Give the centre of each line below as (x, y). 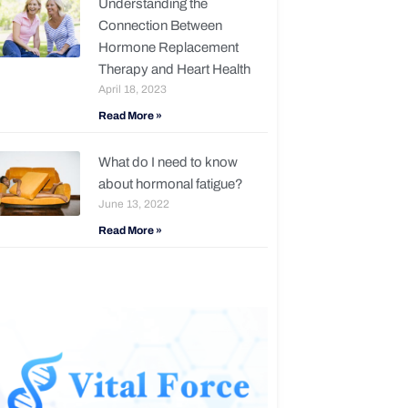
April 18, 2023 (132, 90)
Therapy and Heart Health (174, 70)
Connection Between (160, 26)
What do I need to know (168, 163)
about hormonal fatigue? (170, 184)
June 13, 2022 (133, 204)
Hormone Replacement (168, 48)
